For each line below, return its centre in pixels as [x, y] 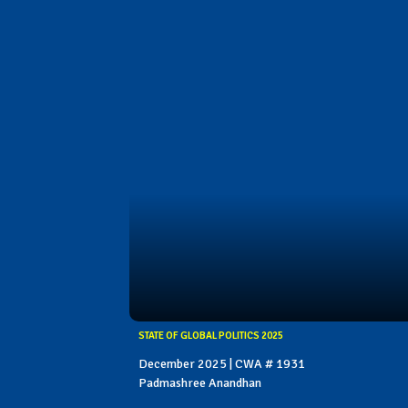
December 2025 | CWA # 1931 [222, 364]
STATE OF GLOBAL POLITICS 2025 [211, 336]
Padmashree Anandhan [200, 383]
